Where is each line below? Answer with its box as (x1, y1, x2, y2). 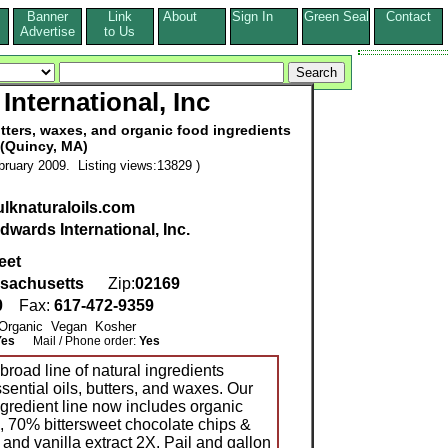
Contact (385, 9, 431, 24)
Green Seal (303, 9, 369, 24)
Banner (27, 9, 68, 24)
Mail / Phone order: (15, 334, 139, 348)
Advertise (20, 24, 75, 39)
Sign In (231, 9, 297, 24)
